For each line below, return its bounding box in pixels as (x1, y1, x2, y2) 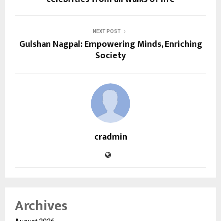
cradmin (94, 129, 127, 145)
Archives (15, 194, 68, 218)
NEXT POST (92, 28, 121, 34)
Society (95, 48, 126, 63)
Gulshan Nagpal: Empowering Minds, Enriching (19, 37, 202, 52)
